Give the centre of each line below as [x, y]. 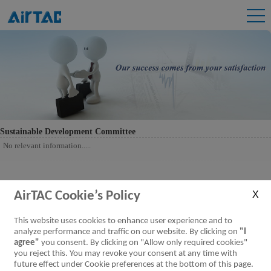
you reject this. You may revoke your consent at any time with [126, 254]
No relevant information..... [47, 145]
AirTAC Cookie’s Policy [77, 196]
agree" [27, 243]
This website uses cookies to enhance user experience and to [123, 221]
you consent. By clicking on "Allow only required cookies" [143, 243]
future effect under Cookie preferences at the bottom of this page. [134, 265]
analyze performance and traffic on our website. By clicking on [127, 232]
